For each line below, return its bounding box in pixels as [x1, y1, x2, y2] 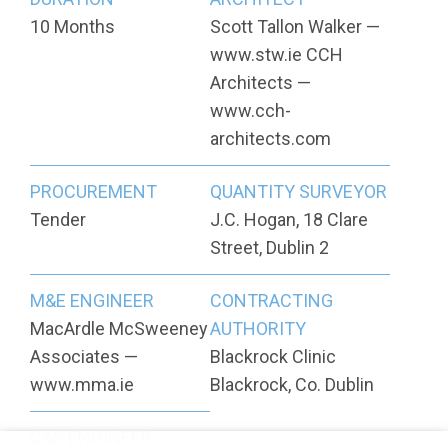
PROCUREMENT [30, 181, 157, 203]
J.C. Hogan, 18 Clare [209, 209, 368, 231]
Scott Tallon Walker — [209, 16, 380, 38]
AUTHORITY [209, 318, 306, 340]
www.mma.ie [30, 374, 134, 396]
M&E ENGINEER [30, 290, 154, 312]
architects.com [209, 128, 331, 150]
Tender [30, 209, 86, 231]
